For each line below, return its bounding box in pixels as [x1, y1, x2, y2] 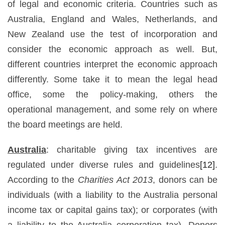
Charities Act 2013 [77, 174, 153, 185]
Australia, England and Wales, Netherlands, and [8, 14, 217, 24]
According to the [8, 174, 78, 185]
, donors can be [153, 174, 217, 185]
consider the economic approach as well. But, [8, 44, 217, 54]
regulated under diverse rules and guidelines [8, 159, 200, 170]
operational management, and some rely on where [8, 104, 217, 115]
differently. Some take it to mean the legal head [8, 74, 217, 84]
